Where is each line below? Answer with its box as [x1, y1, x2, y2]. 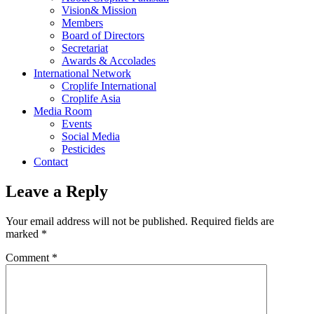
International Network [34, 67, 131, 79]
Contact [34, 156, 68, 168]
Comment [6, 251, 52, 264]
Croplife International [62, 80, 156, 92]
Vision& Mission [62, 4, 137, 16]
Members [62, 17, 103, 29]
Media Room [34, 105, 92, 117]
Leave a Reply [6, 182, 108, 200]
